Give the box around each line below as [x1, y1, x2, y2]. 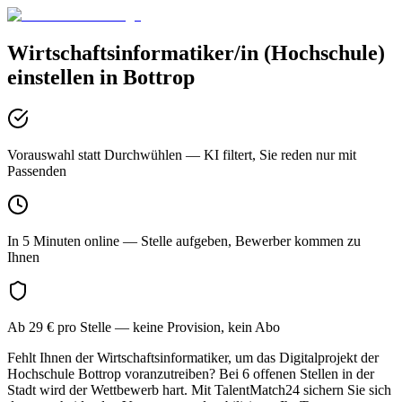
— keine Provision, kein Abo [111, 319, 280, 335]
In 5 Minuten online [7, 232, 119, 249]
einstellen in [7, 65, 123, 89]
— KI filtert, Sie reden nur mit [182, 146, 356, 162]
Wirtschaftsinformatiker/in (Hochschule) [7, 40, 385, 65]
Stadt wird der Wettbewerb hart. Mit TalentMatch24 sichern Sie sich [7, 381, 391, 398]
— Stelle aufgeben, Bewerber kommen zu [119, 232, 361, 249]
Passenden [7, 162, 66, 179]
